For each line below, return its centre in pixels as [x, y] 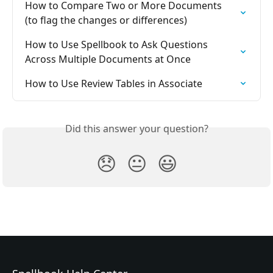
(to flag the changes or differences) [106, 20]
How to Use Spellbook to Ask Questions [118, 44]
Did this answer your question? [136, 128]
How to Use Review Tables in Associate [114, 83]
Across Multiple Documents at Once [108, 59]
